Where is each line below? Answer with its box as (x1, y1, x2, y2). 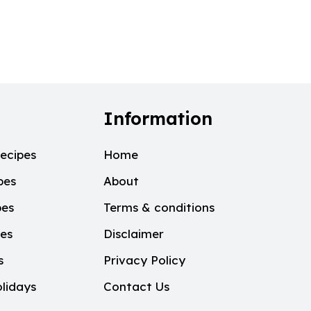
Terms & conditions (103, 200, 215, 215)
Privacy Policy (103, 253, 185, 267)
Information (103, 106, 212, 129)
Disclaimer (103, 226, 164, 241)
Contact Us (103, 279, 169, 294)
